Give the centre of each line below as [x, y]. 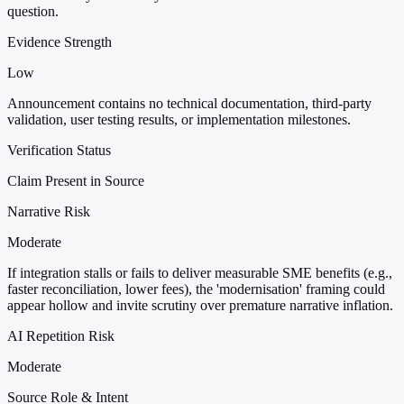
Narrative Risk [49, 212]
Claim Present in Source [76, 181]
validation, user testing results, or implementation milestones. [179, 120]
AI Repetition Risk [61, 336]
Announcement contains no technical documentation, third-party [189, 104]
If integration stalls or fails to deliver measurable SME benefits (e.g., [200, 273]
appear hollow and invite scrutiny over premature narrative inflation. [200, 306]
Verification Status [59, 151]
